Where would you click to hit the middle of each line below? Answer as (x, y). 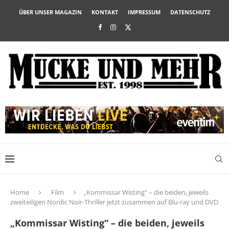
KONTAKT (105, 12)
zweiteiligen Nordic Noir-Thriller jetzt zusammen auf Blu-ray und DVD (114, 202)
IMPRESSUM (144, 12)
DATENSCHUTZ (190, 12)
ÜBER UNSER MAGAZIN (50, 12)
